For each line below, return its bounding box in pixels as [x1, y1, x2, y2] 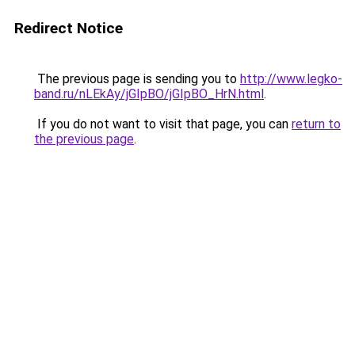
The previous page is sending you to [34, 71, 240, 86]
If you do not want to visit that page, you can [34, 116, 292, 132]
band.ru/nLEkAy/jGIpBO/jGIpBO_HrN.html [34, 86, 264, 101]
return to [292, 116, 341, 132]
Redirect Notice [14, 19, 123, 37]
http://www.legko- [240, 71, 342, 86]
